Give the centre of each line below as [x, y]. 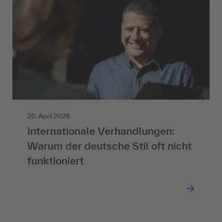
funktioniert [55, 160]
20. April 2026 [49, 116]
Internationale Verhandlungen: [101, 131]
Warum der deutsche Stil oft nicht [110, 145]
